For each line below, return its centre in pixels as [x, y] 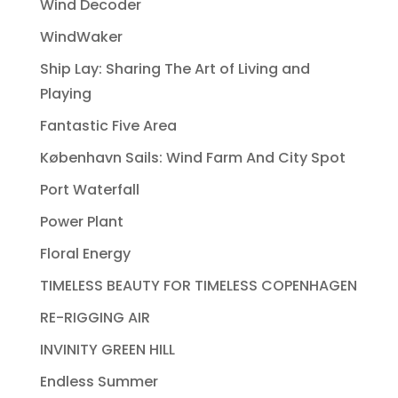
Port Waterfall [89, 190]
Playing [65, 94]
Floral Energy [85, 254]
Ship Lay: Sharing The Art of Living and [175, 69]
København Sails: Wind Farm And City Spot [192, 158]
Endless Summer [99, 382]
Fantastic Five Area [108, 126]
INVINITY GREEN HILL [107, 350]
